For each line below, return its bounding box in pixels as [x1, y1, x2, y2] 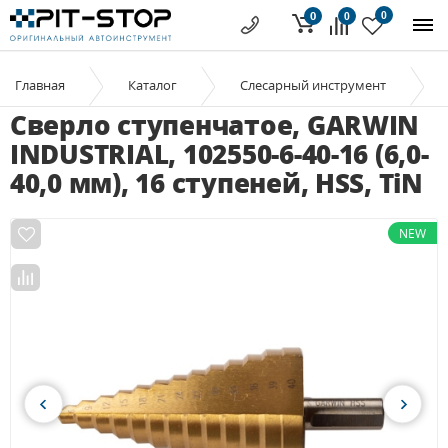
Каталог [128, 76, 177, 94]
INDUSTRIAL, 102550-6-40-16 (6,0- [10, 136, 429, 172]
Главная [15, 76, 65, 94]
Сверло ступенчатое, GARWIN [10, 107, 420, 143]
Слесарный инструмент [240, 76, 386, 94]
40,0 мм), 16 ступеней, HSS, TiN [10, 165, 423, 201]
